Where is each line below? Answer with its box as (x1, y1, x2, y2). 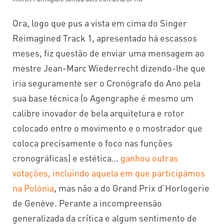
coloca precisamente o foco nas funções (12, 136, 172, 148)
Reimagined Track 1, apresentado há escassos (12, 31, 197, 43)
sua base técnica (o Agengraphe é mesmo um (12, 91, 193, 103)
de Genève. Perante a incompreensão (12, 196, 162, 208)
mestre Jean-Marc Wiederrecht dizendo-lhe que (12, 61, 205, 73)
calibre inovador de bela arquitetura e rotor (12, 106, 184, 118)
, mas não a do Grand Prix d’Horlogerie (54, 181, 209, 193)
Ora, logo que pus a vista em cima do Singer (12, 16, 187, 28)
